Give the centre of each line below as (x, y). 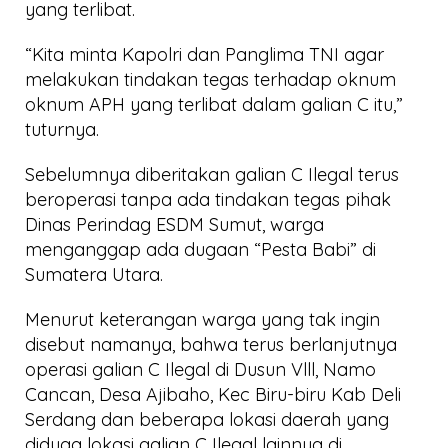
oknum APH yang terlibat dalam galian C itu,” (214, 104)
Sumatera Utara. (94, 274)
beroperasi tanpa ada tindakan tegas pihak (208, 199)
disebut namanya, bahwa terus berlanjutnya (211, 344)
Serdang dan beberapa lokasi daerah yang (207, 419)
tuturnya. (62, 129)
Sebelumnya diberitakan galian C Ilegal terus (212, 174)
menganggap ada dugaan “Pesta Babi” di (200, 249)
